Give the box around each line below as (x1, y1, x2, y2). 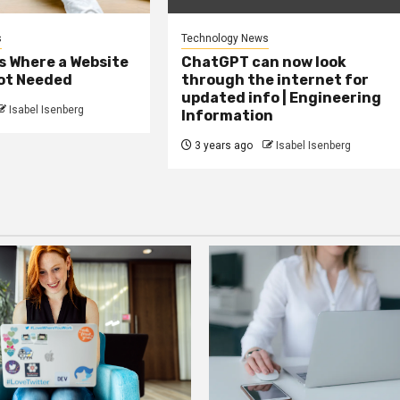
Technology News (181, 32, 270, 46)
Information (181, 107, 274, 125)
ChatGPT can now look (181, 54, 347, 71)
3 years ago (192, 139, 254, 153)
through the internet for (181, 71, 370, 89)
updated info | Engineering (181, 89, 382, 107)
